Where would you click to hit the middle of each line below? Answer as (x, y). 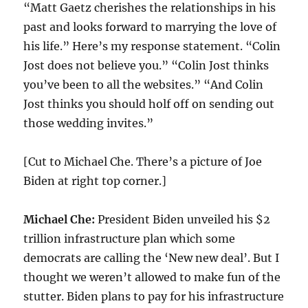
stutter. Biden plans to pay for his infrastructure (154, 296)
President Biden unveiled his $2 (183, 219)
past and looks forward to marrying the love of (150, 27)
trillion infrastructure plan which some (130, 239)
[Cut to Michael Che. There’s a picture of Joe (143, 162)
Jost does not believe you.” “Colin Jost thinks (146, 65)
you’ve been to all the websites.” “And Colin (144, 85)
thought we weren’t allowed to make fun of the (152, 277)
